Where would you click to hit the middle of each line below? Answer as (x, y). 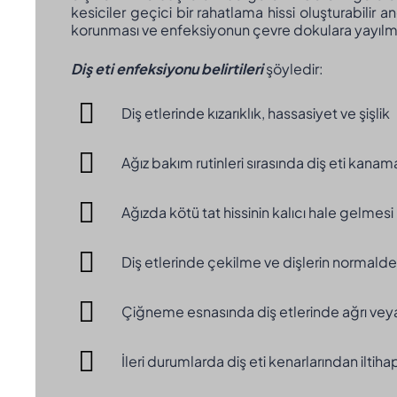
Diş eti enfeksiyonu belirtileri (167, 69)
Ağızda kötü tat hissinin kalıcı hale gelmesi (257, 212)
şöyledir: (295, 69)
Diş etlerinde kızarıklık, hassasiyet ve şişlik (255, 113)
